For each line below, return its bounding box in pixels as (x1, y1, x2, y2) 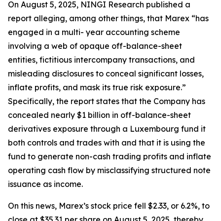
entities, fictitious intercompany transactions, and (8, 55, 195, 65)
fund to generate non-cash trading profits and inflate (8, 151, 211, 161)
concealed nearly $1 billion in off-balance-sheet (8, 110, 191, 120)
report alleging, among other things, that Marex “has (8, 13, 209, 23)
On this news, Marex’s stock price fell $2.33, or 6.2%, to (8, 201, 210, 211)
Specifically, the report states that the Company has (8, 96, 205, 106)
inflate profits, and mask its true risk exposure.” (8, 82, 186, 92)
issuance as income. (8, 179, 83, 189)
